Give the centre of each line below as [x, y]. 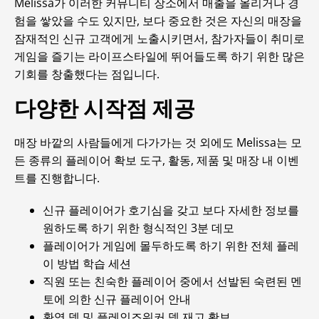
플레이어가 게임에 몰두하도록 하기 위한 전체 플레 [171, 246]
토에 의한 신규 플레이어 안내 [117, 299]
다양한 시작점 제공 [105, 109]
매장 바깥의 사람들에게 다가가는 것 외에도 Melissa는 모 [158, 142]
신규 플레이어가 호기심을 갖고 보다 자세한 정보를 [171, 210]
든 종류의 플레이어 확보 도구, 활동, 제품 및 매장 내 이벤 [157, 160]
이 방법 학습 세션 [87, 263]
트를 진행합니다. [57, 178]
